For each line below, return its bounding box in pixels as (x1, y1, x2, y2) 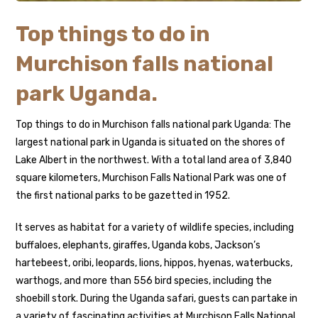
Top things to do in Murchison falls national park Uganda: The (16, 118, 292, 131)
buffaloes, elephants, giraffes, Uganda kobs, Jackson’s (16, 238, 261, 251)
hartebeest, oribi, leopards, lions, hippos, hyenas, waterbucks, (16, 256, 293, 269)
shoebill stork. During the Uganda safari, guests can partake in (16, 292, 298, 305)
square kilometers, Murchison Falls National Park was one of (16, 171, 287, 184)
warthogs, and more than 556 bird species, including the (16, 274, 273, 287)
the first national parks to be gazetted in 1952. (16, 189, 231, 202)
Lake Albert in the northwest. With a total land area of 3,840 (16, 153, 292, 166)
